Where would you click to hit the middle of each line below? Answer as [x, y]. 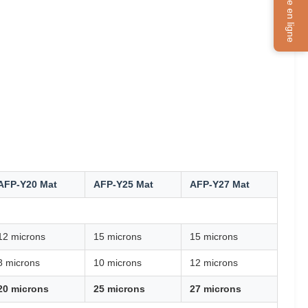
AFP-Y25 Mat [123, 184]
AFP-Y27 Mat [220, 184]
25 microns [119, 289]
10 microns [118, 263]
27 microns [216, 289]
